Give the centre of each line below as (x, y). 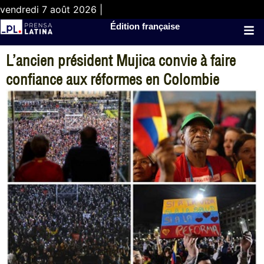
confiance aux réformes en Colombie (113, 79)
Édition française (145, 26)
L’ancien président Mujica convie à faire (121, 60)
